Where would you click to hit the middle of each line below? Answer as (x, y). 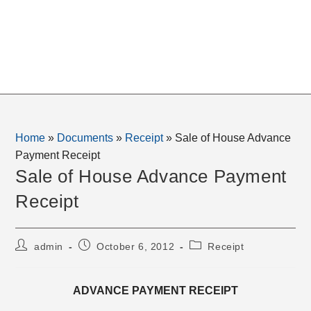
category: (211, 258)
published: (102, 258)
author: (32, 258)
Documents (85, 138)
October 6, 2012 (136, 246)
